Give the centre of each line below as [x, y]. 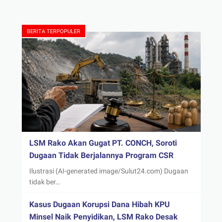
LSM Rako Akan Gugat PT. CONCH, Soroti [103, 143]
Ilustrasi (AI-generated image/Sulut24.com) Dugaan [109, 171]
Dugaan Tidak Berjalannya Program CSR [101, 155]
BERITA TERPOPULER [53, 31]
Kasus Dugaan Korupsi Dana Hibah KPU [99, 204]
